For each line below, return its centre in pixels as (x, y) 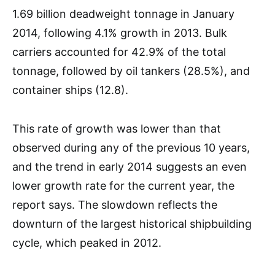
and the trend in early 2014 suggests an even (130, 167)
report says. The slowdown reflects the (115, 205)
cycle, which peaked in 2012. (87, 243)
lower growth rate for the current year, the (123, 186)
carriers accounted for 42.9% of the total (119, 52)
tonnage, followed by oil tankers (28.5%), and (131, 71)
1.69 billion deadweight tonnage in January (123, 14)
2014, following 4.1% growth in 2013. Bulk (120, 33)
